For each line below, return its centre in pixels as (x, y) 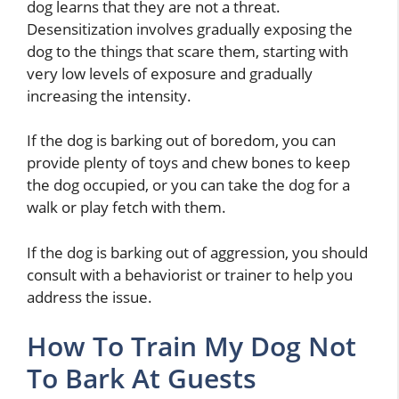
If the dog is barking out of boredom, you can (181, 141)
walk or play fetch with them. (126, 208)
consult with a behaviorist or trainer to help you (190, 274)
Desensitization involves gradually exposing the (190, 28)
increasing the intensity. (109, 95)
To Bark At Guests (142, 379)
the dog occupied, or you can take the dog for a (188, 185)
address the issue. (90, 297)
